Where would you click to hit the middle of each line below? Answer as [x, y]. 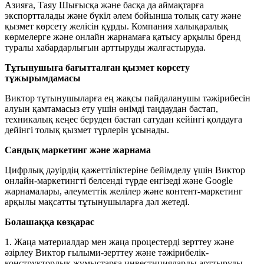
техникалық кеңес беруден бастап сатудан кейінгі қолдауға [123, 119]
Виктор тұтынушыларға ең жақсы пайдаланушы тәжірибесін [128, 98]
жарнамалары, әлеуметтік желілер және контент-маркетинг [124, 191]
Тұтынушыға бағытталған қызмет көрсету [97, 67]
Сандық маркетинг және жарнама [78, 150]
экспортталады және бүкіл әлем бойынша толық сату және [123, 15]
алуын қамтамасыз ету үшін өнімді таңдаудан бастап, [111, 108]
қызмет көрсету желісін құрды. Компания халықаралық [116, 26]
